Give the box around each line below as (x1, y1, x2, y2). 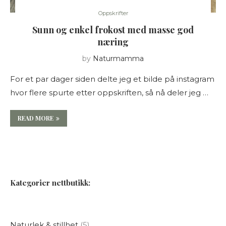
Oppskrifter (98, 9, 128, 17)
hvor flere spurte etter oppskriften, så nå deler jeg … (10, 87, 208, 97)
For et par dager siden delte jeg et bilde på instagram (10, 74, 214, 84)
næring (97, 35, 129, 48)
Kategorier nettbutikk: (10, 177, 90, 188)
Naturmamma (93, 53, 144, 63)
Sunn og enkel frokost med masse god (32, 23, 194, 36)
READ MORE (18, 114, 53, 122)
